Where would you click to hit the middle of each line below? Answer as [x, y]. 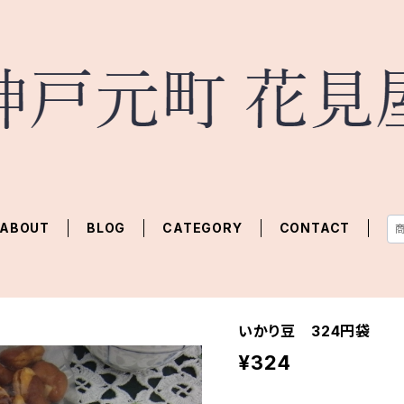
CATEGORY [202, 228]
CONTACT [315, 228]
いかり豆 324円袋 [304, 331]
